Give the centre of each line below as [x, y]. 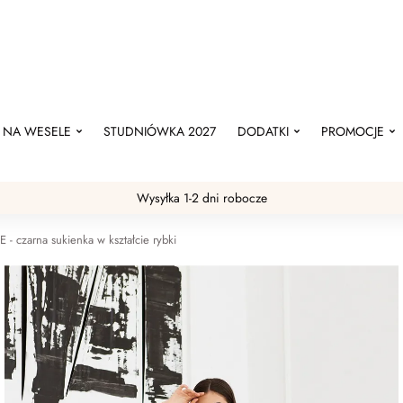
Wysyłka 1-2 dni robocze [201, 198]
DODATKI [263, 131]
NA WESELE [37, 131]
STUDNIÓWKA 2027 [160, 131]
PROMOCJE [353, 131]
